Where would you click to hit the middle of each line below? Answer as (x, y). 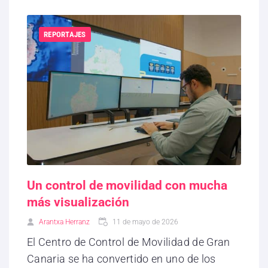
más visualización (78, 202)
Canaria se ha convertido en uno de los (121, 259)
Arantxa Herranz (64, 222)
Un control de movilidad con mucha (127, 186)
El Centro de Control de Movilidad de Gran (129, 242)
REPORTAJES (65, 34)
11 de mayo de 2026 (145, 222)
